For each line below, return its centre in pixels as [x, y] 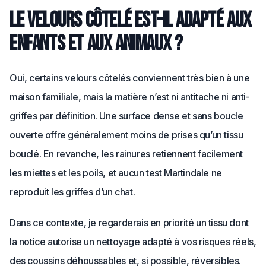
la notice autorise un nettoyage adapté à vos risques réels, [133, 242]
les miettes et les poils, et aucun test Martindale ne [116, 173]
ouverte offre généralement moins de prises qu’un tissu [126, 135]
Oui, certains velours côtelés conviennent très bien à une [130, 78]
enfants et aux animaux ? [96, 44]
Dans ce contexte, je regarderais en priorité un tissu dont [129, 223]
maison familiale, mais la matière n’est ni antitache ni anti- [130, 97]
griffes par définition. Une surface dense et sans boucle [126, 116]
